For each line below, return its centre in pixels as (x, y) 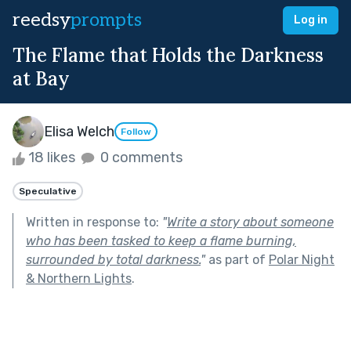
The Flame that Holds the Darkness (168, 55)
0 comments (140, 157)
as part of (237, 259)
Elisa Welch (79, 131)
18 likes (52, 157)
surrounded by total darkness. (113, 259)
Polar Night (302, 259)
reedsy (42, 20)
